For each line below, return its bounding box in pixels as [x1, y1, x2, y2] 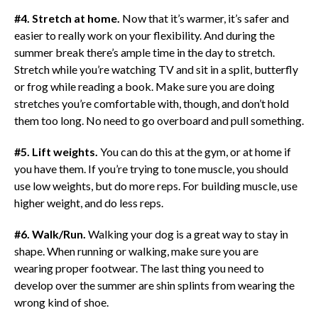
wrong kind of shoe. [13, 295, 111, 309]
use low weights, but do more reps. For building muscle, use [13, 178, 297, 192]
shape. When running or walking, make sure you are [13, 243, 258, 258]
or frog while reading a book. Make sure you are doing [13, 79, 275, 93]
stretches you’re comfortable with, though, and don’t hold [13, 96, 289, 110]
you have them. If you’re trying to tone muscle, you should [13, 161, 288, 175]
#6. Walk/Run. [13, 226, 86, 241]
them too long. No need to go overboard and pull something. [13, 113, 304, 127]
